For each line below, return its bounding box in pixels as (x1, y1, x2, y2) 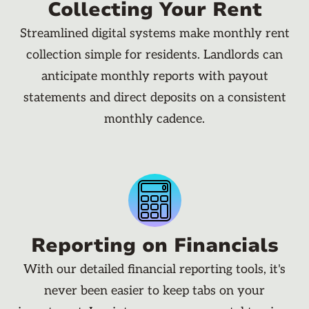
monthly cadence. (104, 112, 205, 127)
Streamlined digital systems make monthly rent (19, 26, 290, 41)
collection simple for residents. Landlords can (26, 48, 283, 63)
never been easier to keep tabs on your (44, 283, 265, 299)
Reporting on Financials (30, 232, 279, 259)
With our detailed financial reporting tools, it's (23, 262, 286, 277)
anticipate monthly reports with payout (41, 69, 268, 84)
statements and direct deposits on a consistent (23, 90, 286, 106)
